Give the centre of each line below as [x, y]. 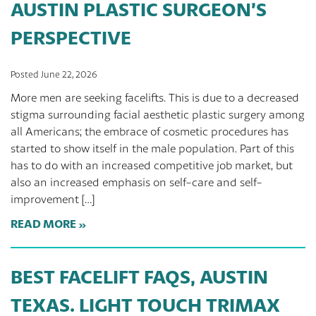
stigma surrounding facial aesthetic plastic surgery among [158, 115]
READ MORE [43, 224]
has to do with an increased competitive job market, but [152, 165]
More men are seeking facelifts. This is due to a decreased [155, 98]
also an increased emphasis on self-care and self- [136, 182]
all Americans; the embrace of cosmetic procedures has [150, 132]
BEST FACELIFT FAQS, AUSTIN [139, 276]
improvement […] [53, 199]
